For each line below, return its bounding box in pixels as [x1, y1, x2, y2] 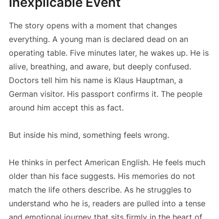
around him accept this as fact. [8, 102, 124, 112]
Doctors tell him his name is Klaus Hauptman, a [8, 75, 183, 85]
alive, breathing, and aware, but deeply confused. [8, 61, 191, 71]
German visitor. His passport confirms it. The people [8, 88, 202, 99]
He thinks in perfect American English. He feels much [8, 157, 205, 167]
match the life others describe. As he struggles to [8, 184, 192, 195]
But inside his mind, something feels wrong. [8, 130, 169, 140]
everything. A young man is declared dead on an [8, 34, 188, 44]
